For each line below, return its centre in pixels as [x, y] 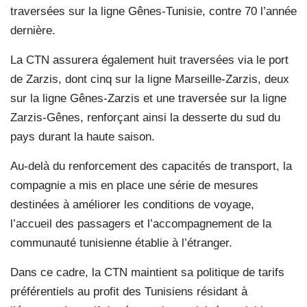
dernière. [33, 30]
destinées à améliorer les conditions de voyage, [132, 204]
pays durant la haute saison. [83, 136]
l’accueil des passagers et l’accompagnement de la [141, 223]
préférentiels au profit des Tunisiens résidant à [129, 291]
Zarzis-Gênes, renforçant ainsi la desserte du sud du [145, 117]
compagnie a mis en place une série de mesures [134, 185]
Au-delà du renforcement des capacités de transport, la [151, 166]
